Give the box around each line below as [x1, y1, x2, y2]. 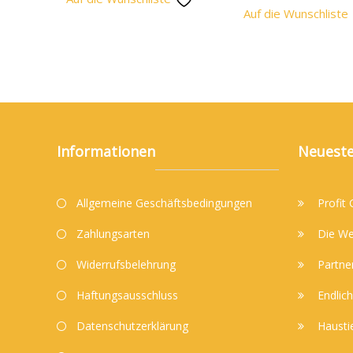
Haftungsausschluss [76, 288, 179, 303]
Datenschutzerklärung [76, 318, 189, 334]
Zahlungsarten [76, 226, 150, 242]
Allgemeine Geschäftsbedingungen [76, 195, 253, 211]
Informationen [57, 142, 156, 162]
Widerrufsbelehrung [76, 257, 176, 273]
